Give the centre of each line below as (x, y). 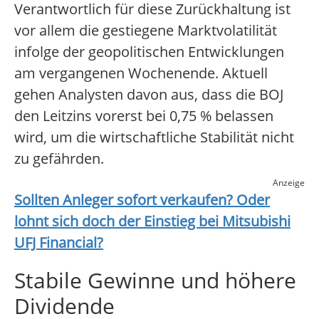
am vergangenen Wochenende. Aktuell (141, 73)
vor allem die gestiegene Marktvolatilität (146, 31)
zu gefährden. (59, 159)
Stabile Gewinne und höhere (155, 281)
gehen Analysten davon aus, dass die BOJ (149, 95)
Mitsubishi (256, 221)
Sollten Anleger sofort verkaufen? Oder (142, 200)
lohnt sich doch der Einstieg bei (118, 221)
